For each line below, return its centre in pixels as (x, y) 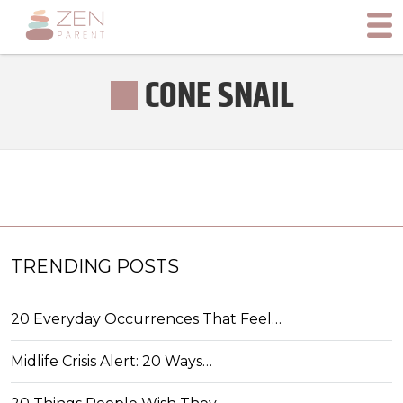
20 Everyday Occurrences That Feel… (146, 319)
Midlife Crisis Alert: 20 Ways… (112, 361)
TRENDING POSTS (95, 266)
